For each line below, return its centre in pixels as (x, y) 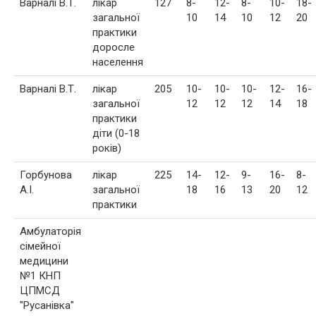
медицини (44, 261)
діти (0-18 (116, 133)
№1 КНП (40, 275)
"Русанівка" (47, 305)
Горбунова (46, 175)
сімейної (40, 246)
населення (118, 62)
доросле (114, 47)
